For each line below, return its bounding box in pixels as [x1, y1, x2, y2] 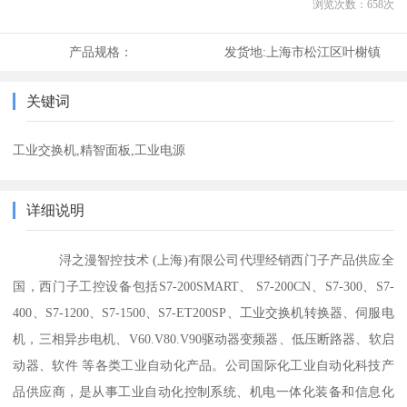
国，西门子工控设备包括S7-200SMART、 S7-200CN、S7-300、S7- [13, 279, 394, 294]
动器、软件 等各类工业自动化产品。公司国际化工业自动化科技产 [13, 358, 394, 373]
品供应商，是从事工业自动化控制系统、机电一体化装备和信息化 [13, 384, 394, 400]
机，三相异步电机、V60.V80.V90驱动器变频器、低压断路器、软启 [13, 332, 394, 347]
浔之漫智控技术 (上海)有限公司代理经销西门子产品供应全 [13, 253, 394, 268]
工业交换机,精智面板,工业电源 [13, 143, 186, 158]
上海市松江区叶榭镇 [265, 45, 381, 60]
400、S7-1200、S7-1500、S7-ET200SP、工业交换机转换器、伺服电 [13, 305, 394, 321]
